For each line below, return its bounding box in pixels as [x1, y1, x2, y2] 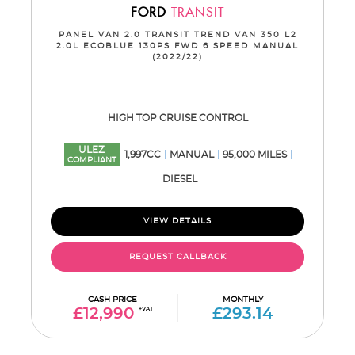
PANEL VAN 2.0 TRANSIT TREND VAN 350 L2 [58, 31, 297, 39]
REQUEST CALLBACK [128, 253, 227, 261]
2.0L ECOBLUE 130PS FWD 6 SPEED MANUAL [56, 42, 299, 50]
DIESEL [162, 174, 197, 184]
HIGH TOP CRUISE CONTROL [107, 113, 248, 123]
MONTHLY [223, 296, 263, 303]
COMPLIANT [67, 156, 116, 164]
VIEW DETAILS [143, 217, 212, 225]
